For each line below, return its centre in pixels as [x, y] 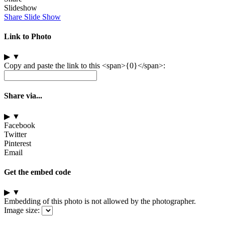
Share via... [23, 96]
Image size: [22, 210]
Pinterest [18, 143]
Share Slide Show [32, 17]
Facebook [20, 125]
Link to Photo [28, 36]
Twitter [15, 134]
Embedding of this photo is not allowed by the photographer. [100, 201]
